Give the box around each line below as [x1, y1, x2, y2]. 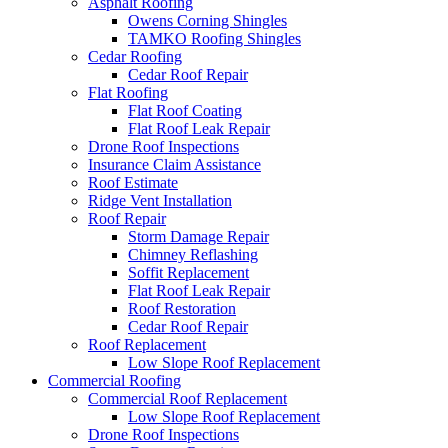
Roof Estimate [88, 174, 178, 191]
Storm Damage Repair [128, 228, 269, 245]
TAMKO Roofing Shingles [128, 30, 301, 47]
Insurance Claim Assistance [88, 156, 261, 173]
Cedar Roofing [88, 48, 182, 65]
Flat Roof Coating [128, 102, 242, 119]
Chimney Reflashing [128, 246, 258, 263]
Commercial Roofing [48, 372, 181, 389]
